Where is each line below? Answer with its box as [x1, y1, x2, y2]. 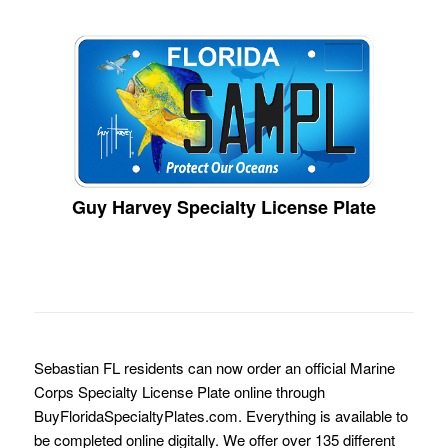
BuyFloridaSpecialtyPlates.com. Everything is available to [33, 404, 408, 426]
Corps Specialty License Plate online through [33, 380, 325, 402]
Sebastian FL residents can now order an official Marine [33, 356, 395, 378]
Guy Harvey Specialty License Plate [71, 193, 376, 220]
